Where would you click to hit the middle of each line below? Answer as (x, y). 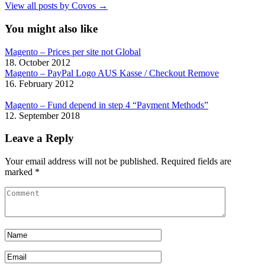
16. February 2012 (39, 83)
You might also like (51, 28)
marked (20, 172)
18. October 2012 (38, 62)
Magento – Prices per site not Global (73, 51)
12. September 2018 (42, 115)
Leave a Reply (39, 138)
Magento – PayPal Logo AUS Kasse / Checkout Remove (112, 73)
